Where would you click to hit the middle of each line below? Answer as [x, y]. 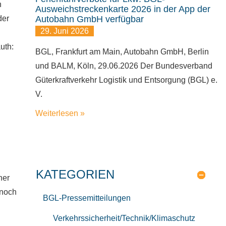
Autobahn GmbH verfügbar [89, 19]
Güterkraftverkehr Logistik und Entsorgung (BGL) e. [126, 80]
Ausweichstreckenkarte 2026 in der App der [123, 9]
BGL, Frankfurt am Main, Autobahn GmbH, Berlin [122, 52]
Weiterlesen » [60, 113]
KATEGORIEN [75, 174]
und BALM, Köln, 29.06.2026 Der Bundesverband [124, 66]
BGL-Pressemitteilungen [87, 198]
